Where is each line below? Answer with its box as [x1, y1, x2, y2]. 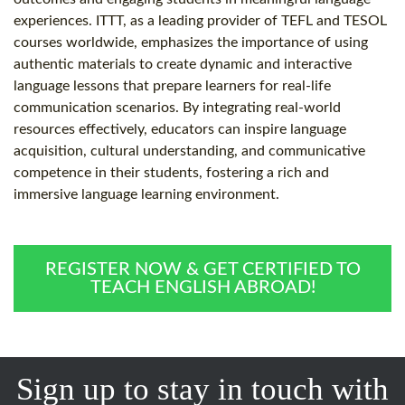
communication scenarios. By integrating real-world [14, 100, 341, 116]
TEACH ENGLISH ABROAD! [89, 278, 316, 297]
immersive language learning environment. [14, 187, 279, 202]
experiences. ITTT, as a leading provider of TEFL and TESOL [14, 14, 387, 29]
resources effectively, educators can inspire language [14, 122, 346, 137]
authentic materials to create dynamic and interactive [14, 57, 352, 72]
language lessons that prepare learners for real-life [14, 79, 331, 94]
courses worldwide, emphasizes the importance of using [14, 35, 368, 51]
